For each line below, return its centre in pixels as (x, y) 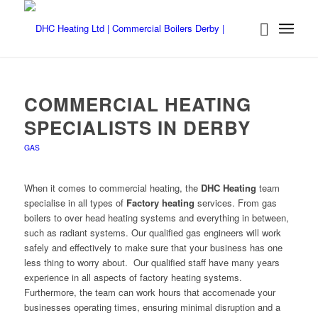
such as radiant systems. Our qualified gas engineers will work (152, 233)
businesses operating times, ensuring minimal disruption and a (152, 307)
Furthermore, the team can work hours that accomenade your (149, 292)
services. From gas (235, 203)
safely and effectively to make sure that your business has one (153, 248)
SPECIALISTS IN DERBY (137, 127)
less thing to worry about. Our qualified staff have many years (152, 263)
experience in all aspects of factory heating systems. (133, 278)
